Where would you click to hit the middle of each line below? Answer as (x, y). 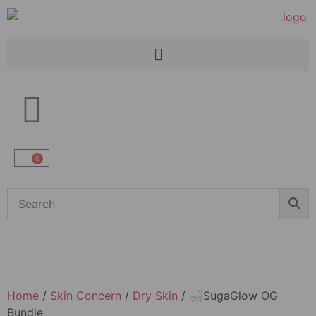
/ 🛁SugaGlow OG (228, 295)
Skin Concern (86, 295)
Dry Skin (155, 295)
